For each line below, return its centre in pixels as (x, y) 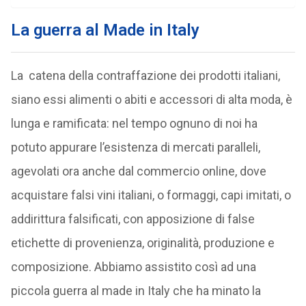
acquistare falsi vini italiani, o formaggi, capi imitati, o (151, 195)
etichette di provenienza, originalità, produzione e (142, 243)
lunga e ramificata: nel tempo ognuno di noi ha (134, 123)
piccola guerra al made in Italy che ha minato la (136, 291)
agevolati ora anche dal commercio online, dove (138, 171)
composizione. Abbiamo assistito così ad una (133, 267)
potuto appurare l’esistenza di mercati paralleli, (135, 147)
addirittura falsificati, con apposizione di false (133, 219)
